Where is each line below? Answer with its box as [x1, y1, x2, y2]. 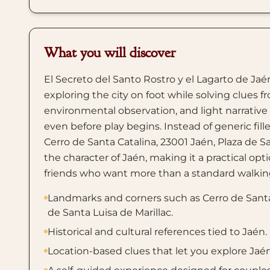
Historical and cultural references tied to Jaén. [48, 226, 267, 237]
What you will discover [44, 43, 176, 61]
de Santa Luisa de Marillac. [48, 207, 173, 218]
